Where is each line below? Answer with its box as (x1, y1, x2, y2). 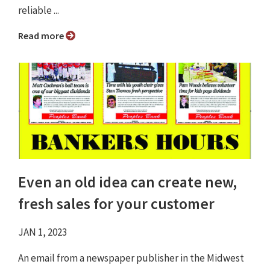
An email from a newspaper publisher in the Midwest (18, 251, 244, 265)
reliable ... (18, 4, 59, 17)
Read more (24, 30, 66, 42)
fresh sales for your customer (18, 194, 215, 214)
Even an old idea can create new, (18, 172, 237, 192)
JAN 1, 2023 (18, 225, 67, 239)
